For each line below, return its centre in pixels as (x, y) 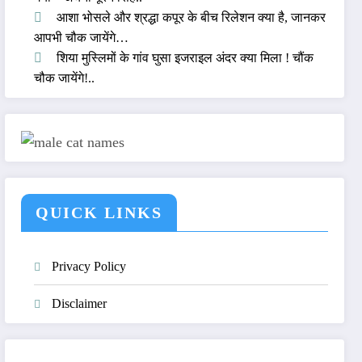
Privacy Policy (89, 267)
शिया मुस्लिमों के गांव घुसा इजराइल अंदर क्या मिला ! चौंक (185, 57)
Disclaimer (80, 304)
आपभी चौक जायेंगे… (82, 37)
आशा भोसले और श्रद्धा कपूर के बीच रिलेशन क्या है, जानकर (192, 17)
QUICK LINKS (99, 213)
